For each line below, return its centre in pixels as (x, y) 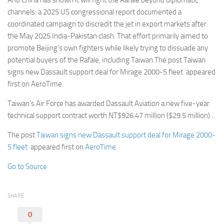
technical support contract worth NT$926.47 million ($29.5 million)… (111, 116)
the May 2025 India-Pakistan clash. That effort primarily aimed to (108, 36)
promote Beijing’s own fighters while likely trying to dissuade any (108, 48)
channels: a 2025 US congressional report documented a (94, 12)
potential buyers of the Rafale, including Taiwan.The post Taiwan (106, 60)
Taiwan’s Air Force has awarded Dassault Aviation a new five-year (108, 104)
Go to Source (27, 167)
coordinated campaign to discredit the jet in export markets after (107, 24)
